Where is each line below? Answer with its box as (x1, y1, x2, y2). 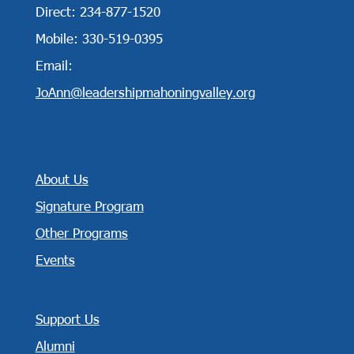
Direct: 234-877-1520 (35, 2, 160, 21)
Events (35, 250, 75, 268)
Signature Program (35, 196, 144, 214)
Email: (35, 56, 73, 74)
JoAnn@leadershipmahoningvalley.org (35, 83, 255, 101)
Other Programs (35, 223, 128, 241)
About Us (35, 169, 88, 187)
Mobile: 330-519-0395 (35, 29, 163, 47)
